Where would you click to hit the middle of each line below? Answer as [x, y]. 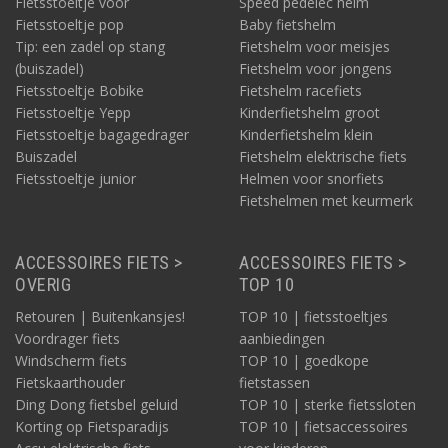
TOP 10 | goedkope [304, 361]
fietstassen [274, 383]
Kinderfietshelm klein [306, 135]
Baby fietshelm [287, 25]
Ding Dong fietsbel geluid [96, 405]
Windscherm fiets [71, 361]
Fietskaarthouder [70, 383]
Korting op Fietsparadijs [92, 427]
